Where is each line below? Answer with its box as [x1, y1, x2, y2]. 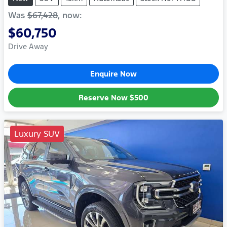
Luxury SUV [14, 128, 60, 140]
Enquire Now [90, 69, 137, 79]
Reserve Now [79, 93, 130, 103]
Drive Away [8, 42, 48, 52]
